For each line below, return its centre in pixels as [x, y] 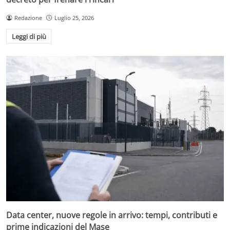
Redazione [28, 18]
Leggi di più [29, 36]
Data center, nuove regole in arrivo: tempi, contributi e [112, 215]
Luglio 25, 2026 [74, 18]
